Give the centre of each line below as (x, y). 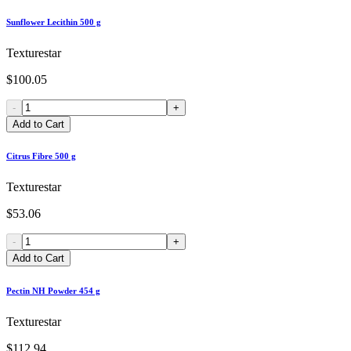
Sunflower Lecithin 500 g (54, 22)
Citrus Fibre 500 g (41, 156)
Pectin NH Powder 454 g (53, 291)
